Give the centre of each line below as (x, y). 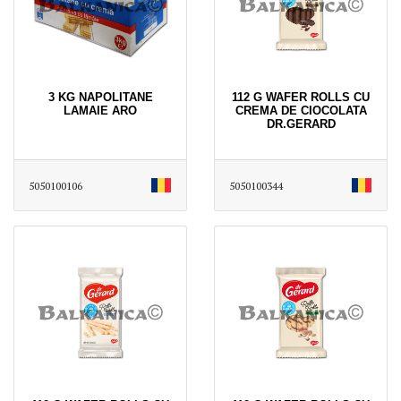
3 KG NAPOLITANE (100, 97)
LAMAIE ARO (100, 110)
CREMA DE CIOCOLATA (301, 110)
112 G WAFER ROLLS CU (301, 97)
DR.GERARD (301, 124)
